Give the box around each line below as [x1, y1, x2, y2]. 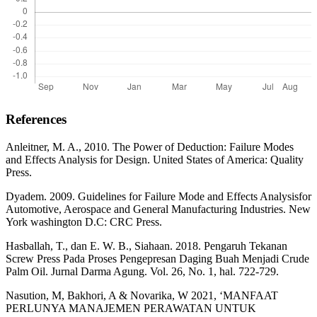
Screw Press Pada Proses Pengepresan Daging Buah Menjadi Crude [6, 253, 309, 265]
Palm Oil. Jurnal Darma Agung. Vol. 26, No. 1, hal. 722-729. [6, 265, 279, 278]
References [6, 112, 67, 127]
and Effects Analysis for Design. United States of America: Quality [6, 154, 304, 166]
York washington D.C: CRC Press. [6, 216, 162, 229]
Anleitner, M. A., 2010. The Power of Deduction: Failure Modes [6, 141, 294, 154]
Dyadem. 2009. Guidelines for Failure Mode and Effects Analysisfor [6, 190, 311, 203]
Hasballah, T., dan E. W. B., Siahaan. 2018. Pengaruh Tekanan [6, 240, 287, 253]
